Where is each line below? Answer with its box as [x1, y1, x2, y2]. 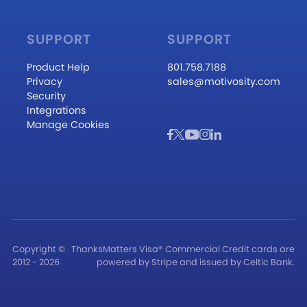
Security [26, 89, 66, 103]
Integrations [26, 103, 86, 118]
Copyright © [12, 243, 65, 256]
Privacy [26, 75, 62, 89]
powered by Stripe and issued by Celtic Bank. [97, 256, 295, 269]
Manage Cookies [26, 118, 110, 132]
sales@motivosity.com [167, 75, 281, 89]
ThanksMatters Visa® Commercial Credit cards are [71, 243, 295, 256]
